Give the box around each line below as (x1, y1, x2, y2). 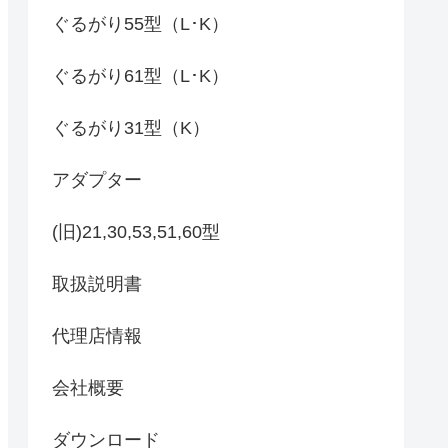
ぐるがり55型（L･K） (52, 13, 229, 34)
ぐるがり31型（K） (52, 117, 210, 138)
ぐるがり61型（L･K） (52, 65, 229, 86)
